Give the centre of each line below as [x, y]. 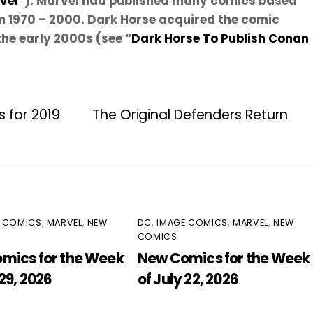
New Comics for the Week [224, 259]
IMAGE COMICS [192, 222]
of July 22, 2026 [188, 280]
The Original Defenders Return [190, 115]
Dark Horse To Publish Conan [220, 38]
